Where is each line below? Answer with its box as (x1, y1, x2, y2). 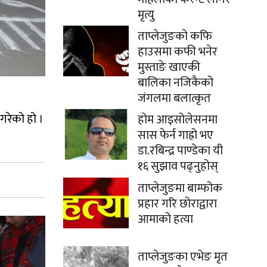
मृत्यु (138, 5, 154, 25)
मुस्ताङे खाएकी (138, 57, 200, 77)
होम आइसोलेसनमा (138, 110, 218, 130)
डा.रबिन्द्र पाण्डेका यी (138, 141, 223, 161)
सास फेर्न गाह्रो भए (138, 125, 213, 145)
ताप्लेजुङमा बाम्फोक (138, 178, 222, 198)
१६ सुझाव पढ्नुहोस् (138, 156, 218, 176)
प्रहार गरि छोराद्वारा (138, 194, 217, 214)
